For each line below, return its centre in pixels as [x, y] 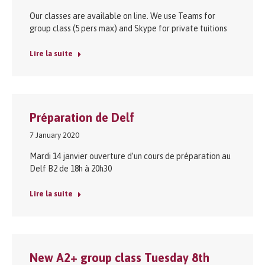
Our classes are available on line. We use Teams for [122, 16]
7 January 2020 [54, 135]
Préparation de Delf [82, 117]
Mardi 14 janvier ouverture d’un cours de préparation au [130, 156]
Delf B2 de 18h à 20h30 [71, 168]
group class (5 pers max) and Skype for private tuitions [130, 28]
